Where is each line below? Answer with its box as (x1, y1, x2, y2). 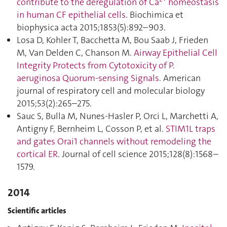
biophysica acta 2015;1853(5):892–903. (17, 21, 166, 33)
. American (159, 72, 201, 84)
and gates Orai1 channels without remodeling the (17, 135, 211, 147)
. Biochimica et (126, 9, 183, 21)
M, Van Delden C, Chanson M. (17, 47, 134, 59)
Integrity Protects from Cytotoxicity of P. (17, 59, 175, 71)
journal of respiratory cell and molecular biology (17, 85, 205, 97)
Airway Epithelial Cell (134, 47, 217, 59)
